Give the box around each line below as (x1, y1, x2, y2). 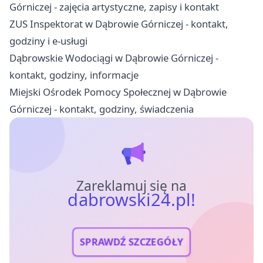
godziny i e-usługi (9, 33, 87, 48)
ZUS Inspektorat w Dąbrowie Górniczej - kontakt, (9, 16, 228, 31)
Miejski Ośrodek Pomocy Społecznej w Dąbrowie (9, 85, 227, 99)
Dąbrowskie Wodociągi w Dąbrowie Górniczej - (9, 50, 218, 65)
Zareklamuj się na (76, 176, 187, 195)
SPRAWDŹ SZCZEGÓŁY (79, 235, 184, 249)
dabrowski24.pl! (68, 187, 195, 211)
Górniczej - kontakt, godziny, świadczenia (9, 102, 194, 116)
